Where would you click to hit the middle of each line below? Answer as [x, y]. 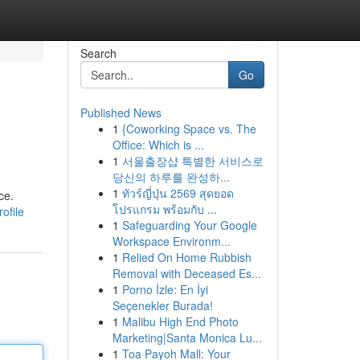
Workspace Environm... [171, 241]
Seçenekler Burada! [162, 305]
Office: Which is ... [158, 145]
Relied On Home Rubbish [186, 257]
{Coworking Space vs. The [189, 129]
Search [98, 53]
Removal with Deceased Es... [186, 273]
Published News [121, 112]
